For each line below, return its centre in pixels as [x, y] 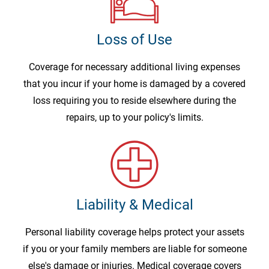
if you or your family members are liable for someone [134, 249]
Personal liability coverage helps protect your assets [134, 232]
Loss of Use [134, 40]
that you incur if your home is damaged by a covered [134, 84]
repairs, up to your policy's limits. [134, 118]
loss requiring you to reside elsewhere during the [134, 101]
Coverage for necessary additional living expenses [134, 67]
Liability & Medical [134, 205]
